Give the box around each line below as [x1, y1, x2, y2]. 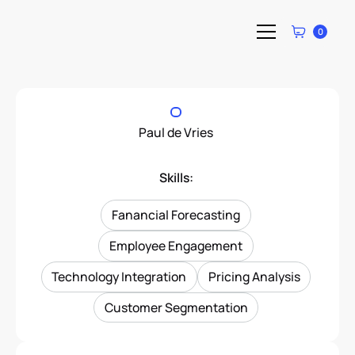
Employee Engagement [109, 237, 243, 255]
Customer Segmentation [104, 299, 248, 317]
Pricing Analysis [208, 268, 300, 286]
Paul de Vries [139, 123, 214, 141]
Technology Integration [52, 268, 187, 286]
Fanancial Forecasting [112, 206, 241, 224]
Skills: [158, 169, 193, 187]
